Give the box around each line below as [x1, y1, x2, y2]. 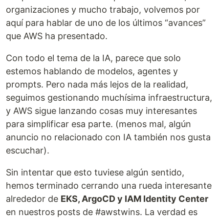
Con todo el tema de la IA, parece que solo [6, 53, 181, 63]
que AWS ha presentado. [6, 31, 108, 41]
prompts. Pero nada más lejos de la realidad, [6, 79, 188, 89]
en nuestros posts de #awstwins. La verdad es [6, 207, 197, 217]
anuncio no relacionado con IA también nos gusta [6, 132, 211, 142]
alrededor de [6, 194, 61, 204]
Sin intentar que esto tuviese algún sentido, [6, 167, 184, 177]
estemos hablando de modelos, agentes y [6, 66, 178, 76]
